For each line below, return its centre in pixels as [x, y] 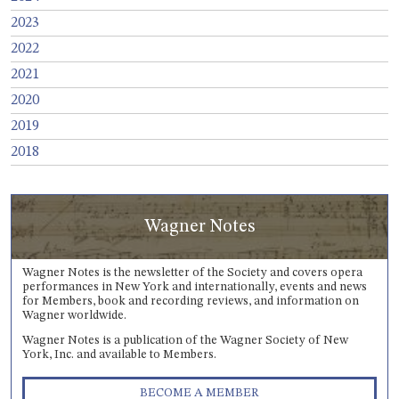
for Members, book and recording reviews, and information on [191, 301]
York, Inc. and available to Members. [119, 354]
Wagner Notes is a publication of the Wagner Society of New [185, 340]
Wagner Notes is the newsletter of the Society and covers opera [192, 273]
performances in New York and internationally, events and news [195, 287]
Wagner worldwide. [74, 315]
